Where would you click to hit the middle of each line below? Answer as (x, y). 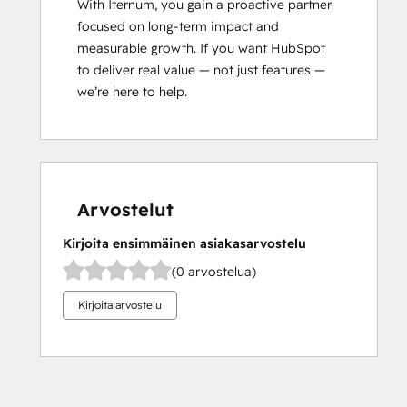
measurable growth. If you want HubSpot (201, 49)
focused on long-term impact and (178, 27)
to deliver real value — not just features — (201, 70)
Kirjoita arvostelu (120, 305)
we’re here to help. (132, 92)
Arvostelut (125, 210)
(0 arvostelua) (214, 271)
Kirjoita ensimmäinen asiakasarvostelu (184, 244)
